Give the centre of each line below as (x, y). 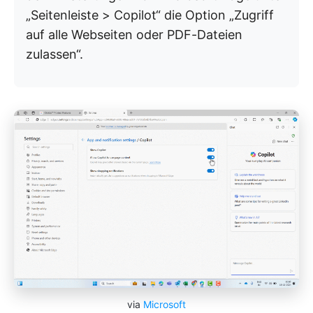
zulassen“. (54, 54)
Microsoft (165, 304)
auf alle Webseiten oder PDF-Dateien (134, 35)
